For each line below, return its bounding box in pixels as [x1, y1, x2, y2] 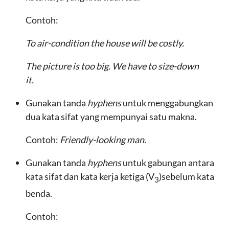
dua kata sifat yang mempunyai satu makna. [26, 111, 197, 122]
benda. [26, 187, 52, 199]
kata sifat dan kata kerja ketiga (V [26, 171, 154, 182]
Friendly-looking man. [60, 134, 146, 145]
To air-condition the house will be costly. [26, 37, 184, 49]
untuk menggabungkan [123, 97, 213, 108]
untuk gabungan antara [123, 157, 214, 168]
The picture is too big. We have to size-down [26, 60, 199, 72]
